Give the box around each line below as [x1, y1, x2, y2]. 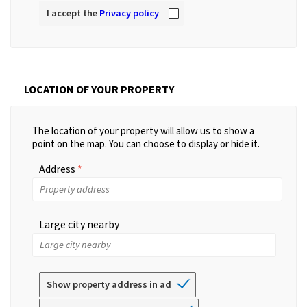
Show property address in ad [47, 278, 171, 291]
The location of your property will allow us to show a [32, 123, 254, 137]
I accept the [47, 7, 99, 20]
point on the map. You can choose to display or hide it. [32, 136, 260, 150]
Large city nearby [39, 217, 119, 231]
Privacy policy [99, 7, 159, 20]
